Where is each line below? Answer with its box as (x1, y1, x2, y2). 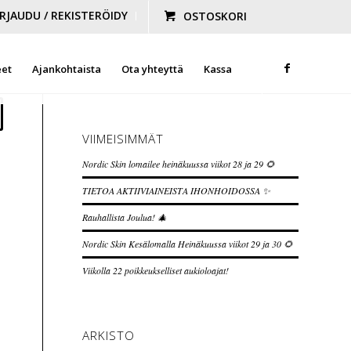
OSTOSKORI (183, 9, 247, 24)
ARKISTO (82, 327, 136, 344)
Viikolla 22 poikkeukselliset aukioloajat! (82, 264, 230, 277)
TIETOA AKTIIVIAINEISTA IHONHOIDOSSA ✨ (82, 184, 271, 197)
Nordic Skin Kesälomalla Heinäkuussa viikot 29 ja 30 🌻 (82, 237, 294, 250)
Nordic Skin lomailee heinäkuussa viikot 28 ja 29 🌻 (82, 157, 276, 170)
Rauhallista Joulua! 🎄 (82, 211, 168, 223)
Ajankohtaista (32, 62, 101, 76)
